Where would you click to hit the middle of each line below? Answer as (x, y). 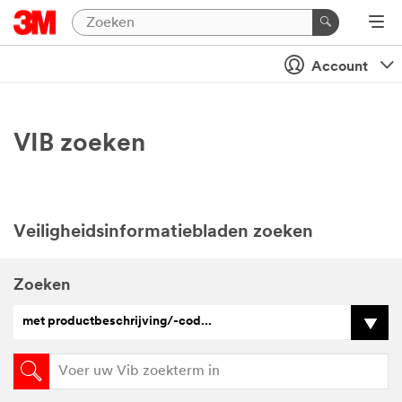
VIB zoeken (79, 144)
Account (340, 67)
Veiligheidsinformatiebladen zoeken (163, 232)
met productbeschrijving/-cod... (117, 321)
